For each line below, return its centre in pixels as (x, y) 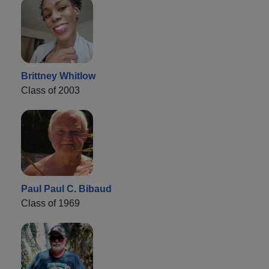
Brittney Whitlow (58, 76)
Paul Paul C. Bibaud (66, 189)
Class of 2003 (50, 90)
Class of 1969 (50, 203)
